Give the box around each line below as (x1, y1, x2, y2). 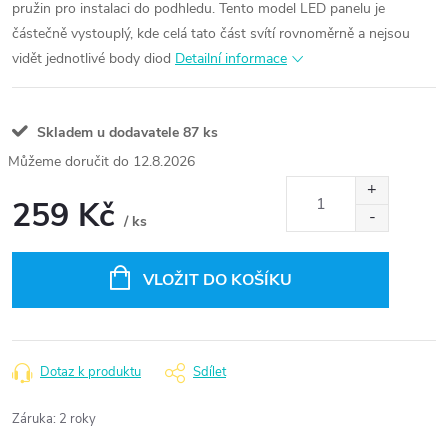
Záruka (12, 410, 53, 428)
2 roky (59, 410, 96, 428)
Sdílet (193, 363, 226, 381)
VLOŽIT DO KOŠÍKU (142, 269, 292, 291)
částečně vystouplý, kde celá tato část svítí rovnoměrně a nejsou (12, 24, 410, 43)
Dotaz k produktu (40, 363, 141, 381)
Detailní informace (175, 49, 287, 68)
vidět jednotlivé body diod (12, 49, 171, 68)
